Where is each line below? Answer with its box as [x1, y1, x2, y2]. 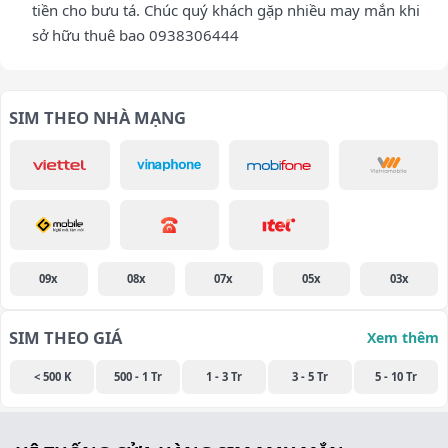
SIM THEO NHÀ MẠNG [9, 106, 186, 130]
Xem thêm [367, 328, 439, 348]
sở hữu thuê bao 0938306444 [32, 25, 239, 46]
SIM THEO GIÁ [9, 326, 122, 350]
